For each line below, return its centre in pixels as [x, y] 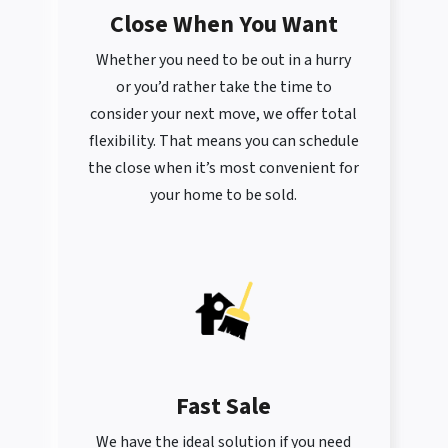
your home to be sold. [224, 195]
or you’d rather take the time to [223, 87]
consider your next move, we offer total [224, 114]
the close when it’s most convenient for [224, 168]
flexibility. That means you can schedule [223, 141]
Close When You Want [223, 25]
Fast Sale [224, 407]
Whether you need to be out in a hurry [224, 60]
